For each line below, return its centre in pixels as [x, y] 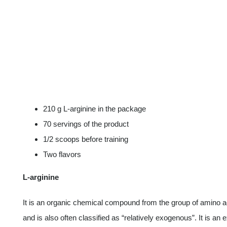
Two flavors [62, 155]
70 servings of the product [86, 124]
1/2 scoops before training [85, 139]
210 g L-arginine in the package [94, 109]
